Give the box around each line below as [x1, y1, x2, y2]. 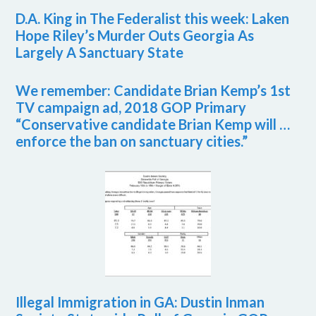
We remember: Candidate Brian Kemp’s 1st [16, 82, 291, 99]
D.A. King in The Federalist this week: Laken [16, 10, 290, 28]
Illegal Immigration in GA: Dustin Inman [16, 293, 265, 311]
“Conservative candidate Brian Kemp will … [16, 116, 291, 133]
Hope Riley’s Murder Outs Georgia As [16, 27, 255, 44]
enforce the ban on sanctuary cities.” [16, 133, 248, 150]
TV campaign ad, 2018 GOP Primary [16, 99, 247, 116]
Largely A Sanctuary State [16, 44, 184, 61]
